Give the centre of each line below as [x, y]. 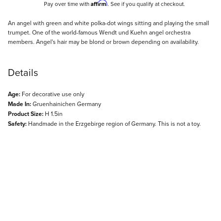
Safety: [17, 124]
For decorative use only [52, 94]
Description [32, 24]
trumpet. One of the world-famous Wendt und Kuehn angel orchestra [99, 32]
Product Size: [26, 114]
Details [23, 72]
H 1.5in [53, 113]
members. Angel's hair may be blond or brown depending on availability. [103, 41]
